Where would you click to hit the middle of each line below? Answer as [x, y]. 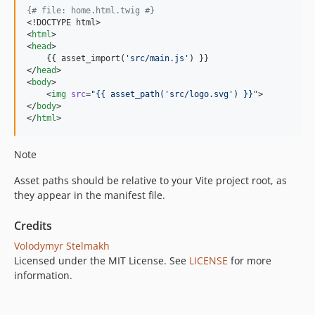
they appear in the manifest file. [90, 195]
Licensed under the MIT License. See [102, 260]
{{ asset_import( [76, 58]
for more [250, 260]
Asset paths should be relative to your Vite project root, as [150, 180]
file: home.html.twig [91, 10]
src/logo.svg [199, 94]
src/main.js [157, 58]
